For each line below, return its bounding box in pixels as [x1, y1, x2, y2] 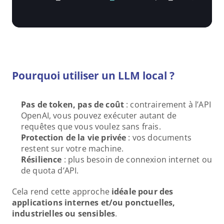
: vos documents [126, 132, 191, 143]
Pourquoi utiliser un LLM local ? [12, 68, 174, 82]
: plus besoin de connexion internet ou [61, 154, 212, 165]
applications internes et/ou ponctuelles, [12, 197, 175, 208]
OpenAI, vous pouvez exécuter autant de [21, 110, 177, 121]
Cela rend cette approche [12, 186, 111, 197]
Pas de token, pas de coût [21, 99, 124, 110]
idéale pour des [111, 186, 173, 197]
